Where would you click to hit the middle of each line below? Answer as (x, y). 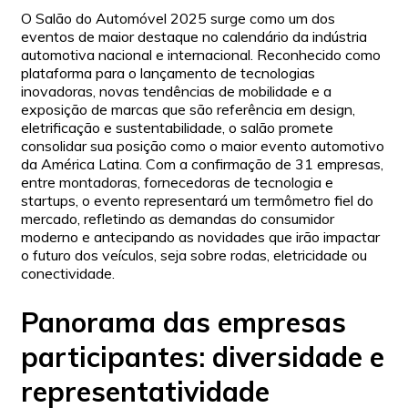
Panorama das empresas (184, 323)
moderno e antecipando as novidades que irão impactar (200, 237)
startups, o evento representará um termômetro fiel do (197, 201)
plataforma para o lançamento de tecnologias (168, 73)
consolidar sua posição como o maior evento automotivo (203, 146)
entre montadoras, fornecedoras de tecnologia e (177, 183)
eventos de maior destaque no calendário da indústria (194, 37)
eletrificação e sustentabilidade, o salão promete (177, 128)
